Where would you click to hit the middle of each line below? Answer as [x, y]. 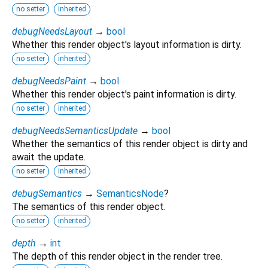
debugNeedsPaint [49, 81]
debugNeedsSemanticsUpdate [75, 130]
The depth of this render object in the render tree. [117, 256]
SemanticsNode [130, 193]
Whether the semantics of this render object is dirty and [130, 144]
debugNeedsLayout [52, 31]
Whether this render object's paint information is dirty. [124, 94]
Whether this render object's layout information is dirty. [127, 44]
